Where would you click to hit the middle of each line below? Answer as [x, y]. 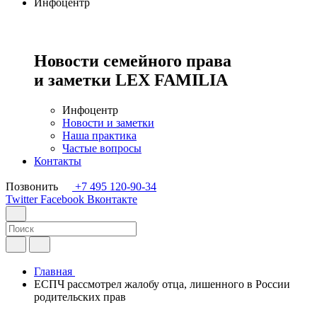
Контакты [58, 161]
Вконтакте [112, 199]
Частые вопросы [102, 148]
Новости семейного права [133, 61]
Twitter [22, 199]
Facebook [62, 199]
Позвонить [32, 186]
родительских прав [80, 296]
